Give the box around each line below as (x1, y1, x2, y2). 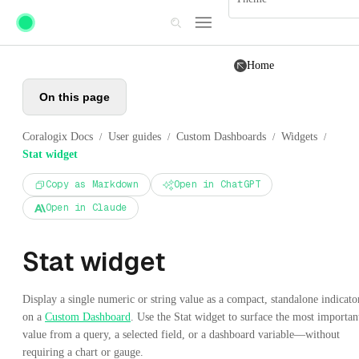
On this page (39, 91, 110, 103)
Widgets (281, 131, 317, 143)
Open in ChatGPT (173, 178, 261, 191)
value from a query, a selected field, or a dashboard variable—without (22, 329, 340, 341)
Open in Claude (46, 201, 127, 214)
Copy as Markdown (46, 178, 139, 191)
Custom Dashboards (176, 131, 266, 143)
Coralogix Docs (22, 131, 93, 143)
